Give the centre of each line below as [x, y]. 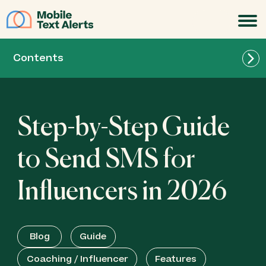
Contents [38, 58]
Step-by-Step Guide [124, 128]
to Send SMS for [107, 160]
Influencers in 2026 [122, 192]
